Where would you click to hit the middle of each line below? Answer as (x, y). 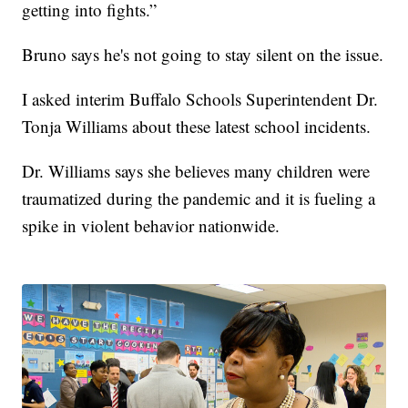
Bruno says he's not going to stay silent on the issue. (203, 54)
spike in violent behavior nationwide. (151, 225)
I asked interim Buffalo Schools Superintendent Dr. (200, 98)
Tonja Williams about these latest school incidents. (197, 126)
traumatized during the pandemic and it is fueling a (199, 198)
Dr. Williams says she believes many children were (196, 170)
